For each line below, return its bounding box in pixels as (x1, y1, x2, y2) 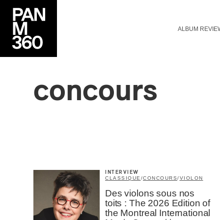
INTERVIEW (105, 170, 139, 175)
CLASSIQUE (105, 175, 141, 181)
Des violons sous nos (105, 188, 195, 198)
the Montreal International (105, 208, 211, 218)
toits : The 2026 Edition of (105, 198, 211, 208)
